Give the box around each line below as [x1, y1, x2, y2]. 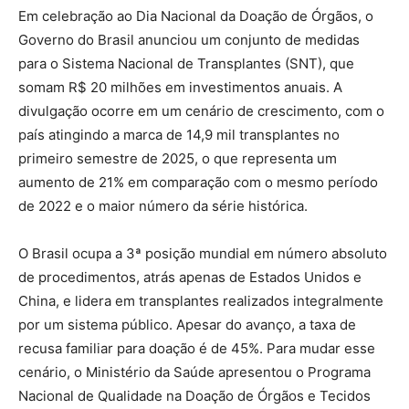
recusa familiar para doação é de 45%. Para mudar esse [18, 339, 375, 357]
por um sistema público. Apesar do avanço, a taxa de [18, 315, 356, 333]
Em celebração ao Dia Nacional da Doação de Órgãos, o [18, 6, 373, 25]
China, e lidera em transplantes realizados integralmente [18, 291, 383, 309]
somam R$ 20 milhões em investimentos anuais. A [18, 78, 342, 96]
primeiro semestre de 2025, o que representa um [18, 149, 337, 167]
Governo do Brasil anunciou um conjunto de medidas [18, 30, 360, 48]
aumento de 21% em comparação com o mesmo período [18, 173, 378, 191]
